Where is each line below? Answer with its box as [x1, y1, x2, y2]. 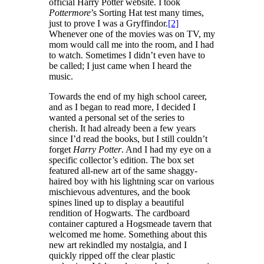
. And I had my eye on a [121, 144, 211, 155]
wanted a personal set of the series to [49, 113, 184, 123]
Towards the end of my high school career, [49, 91, 207, 102]
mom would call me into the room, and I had [49, 39, 214, 50]
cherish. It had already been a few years [49, 123, 196, 134]
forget [49, 144, 73, 155]
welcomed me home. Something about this [49, 229, 207, 240]
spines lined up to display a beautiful [49, 197, 184, 208]
